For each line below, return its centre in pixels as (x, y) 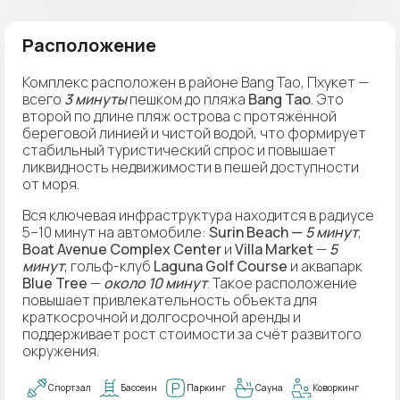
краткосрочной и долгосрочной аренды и (162, 317)
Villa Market (274, 249)
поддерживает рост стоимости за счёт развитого (192, 333)
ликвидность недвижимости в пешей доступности (191, 167)
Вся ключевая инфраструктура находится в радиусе (198, 215)
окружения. (61, 350)
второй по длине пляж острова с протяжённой (179, 116)
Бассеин (139, 388)
